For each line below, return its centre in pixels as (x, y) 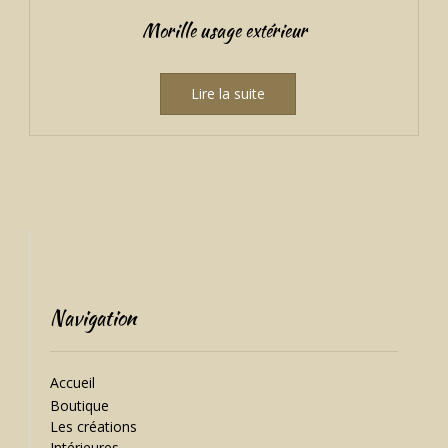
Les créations (93, 426)
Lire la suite (227, 93)
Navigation (93, 317)
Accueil (72, 382)
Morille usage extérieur (224, 30)
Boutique (79, 405)
